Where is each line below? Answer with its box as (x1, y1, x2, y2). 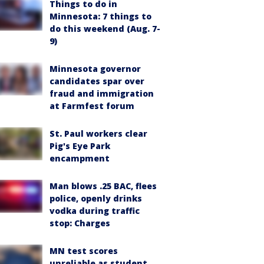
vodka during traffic (49, 205, 140, 216)
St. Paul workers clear (49, 128, 147, 139)
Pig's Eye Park (49, 140, 110, 151)
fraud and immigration (49, 88, 154, 99)
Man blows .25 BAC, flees (49, 180, 157, 192)
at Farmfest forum (49, 100, 134, 111)
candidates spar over (49, 75, 144, 87)
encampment (49, 153, 110, 164)
